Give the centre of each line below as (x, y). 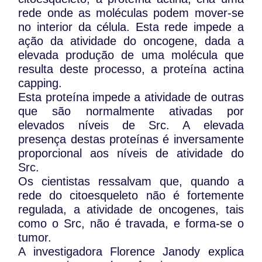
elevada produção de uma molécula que (131, 55)
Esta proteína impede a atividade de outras (131, 97)
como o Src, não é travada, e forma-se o (131, 224)
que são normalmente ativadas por (131, 111)
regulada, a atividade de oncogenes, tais (131, 210)
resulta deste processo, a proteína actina (131, 69)
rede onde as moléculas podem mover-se (131, 13)
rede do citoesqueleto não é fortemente (131, 196)
